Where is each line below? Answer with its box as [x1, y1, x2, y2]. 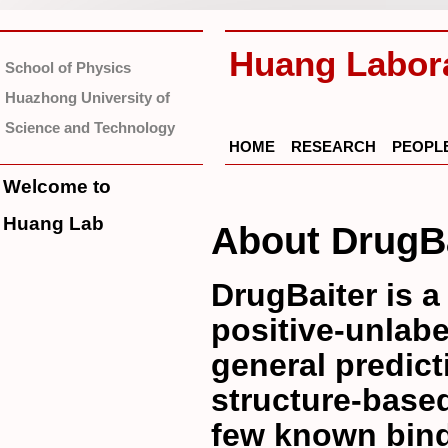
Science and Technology [5, 119, 175, 136]
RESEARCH [291, 138, 376, 155]
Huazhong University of [5, 89, 170, 106]
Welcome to [3, 176, 111, 197]
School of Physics [5, 59, 131, 76]
